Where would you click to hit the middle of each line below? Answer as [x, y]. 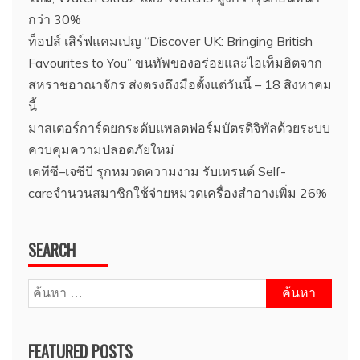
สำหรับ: [48, 311]
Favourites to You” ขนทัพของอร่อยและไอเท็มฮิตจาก [175, 63]
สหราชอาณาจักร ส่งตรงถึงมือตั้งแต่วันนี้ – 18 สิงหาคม [180, 85]
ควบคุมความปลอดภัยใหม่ [101, 150]
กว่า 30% [55, 20]
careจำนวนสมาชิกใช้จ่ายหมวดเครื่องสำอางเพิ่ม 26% [178, 193]
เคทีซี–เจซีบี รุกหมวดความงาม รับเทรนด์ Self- [157, 172]
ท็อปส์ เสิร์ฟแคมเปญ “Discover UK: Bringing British [170, 41]
